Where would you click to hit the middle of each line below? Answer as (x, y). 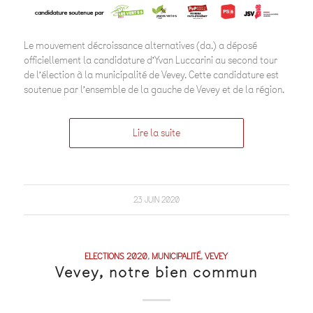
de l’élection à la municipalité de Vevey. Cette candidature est (151, 75)
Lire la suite (156, 133)
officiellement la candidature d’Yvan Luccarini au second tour (150, 60)
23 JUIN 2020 (156, 199)
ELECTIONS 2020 (116, 256)
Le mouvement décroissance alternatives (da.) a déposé (140, 45)
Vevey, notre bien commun (156, 272)
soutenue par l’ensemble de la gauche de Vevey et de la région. (154, 89)
